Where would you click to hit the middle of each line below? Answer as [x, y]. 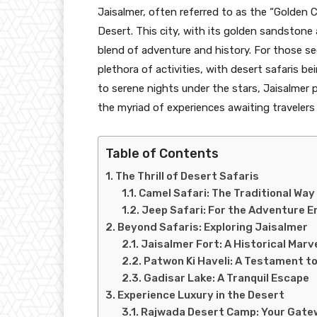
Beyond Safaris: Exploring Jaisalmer [213, 227]
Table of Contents [162, 153]
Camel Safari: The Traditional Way [226, 193]
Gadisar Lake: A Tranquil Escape [226, 278]
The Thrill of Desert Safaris [187, 176]
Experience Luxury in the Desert [201, 295]
